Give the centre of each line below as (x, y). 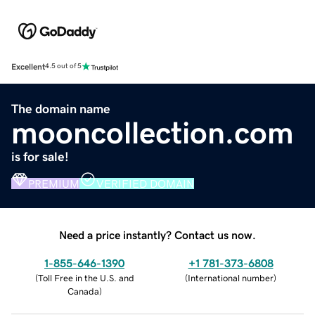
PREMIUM (54, 183)
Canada (83, 291)
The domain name (61, 109)
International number (231, 278)
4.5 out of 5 (63, 66)
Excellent (28, 66)
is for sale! (40, 156)
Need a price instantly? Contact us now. (157, 234)
